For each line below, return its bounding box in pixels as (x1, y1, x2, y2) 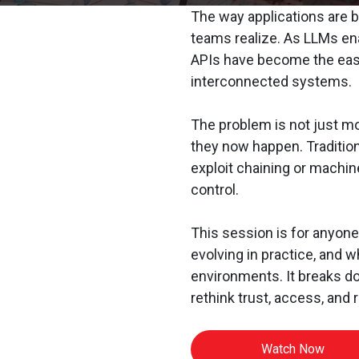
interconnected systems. (190, 72, 352, 90)
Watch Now (261, 341, 325, 357)
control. (190, 180, 239, 198)
